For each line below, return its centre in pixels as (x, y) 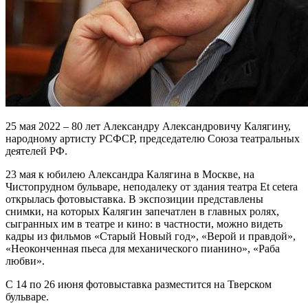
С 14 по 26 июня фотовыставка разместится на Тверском (139, 284)
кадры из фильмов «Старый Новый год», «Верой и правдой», (151, 236)
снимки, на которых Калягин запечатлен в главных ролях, (142, 211)
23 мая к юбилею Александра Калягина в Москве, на (130, 174)
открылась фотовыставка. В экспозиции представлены (134, 199)
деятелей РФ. (36, 151)
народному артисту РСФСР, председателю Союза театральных (153, 138)
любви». (25, 261)
